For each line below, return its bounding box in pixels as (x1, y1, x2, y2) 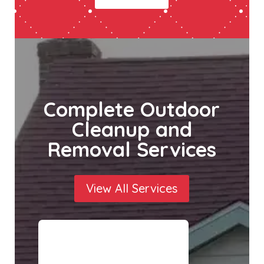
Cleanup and (71, 117, 192, 143)
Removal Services (47, 137, 217, 163)
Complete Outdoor (44, 97, 220, 123)
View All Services (86, 181, 178, 196)
